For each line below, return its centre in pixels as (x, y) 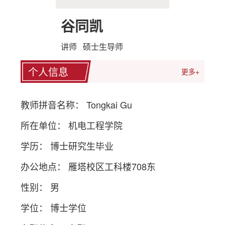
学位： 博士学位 (54, 207)
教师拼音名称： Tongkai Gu (77, 104)
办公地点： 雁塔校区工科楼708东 (88, 166)
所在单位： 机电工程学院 (72, 125)
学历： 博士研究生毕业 (67, 145)
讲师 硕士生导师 (92, 46)
